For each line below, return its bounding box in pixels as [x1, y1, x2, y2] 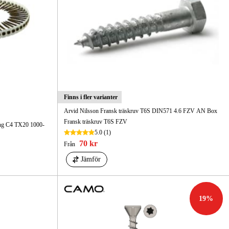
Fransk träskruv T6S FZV [63, 118, 127, 126]
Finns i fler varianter [63, 94, 118, 101]
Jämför [80, 155, 101, 164]
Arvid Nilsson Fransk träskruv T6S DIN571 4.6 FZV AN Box [63, 107, 217, 115]
